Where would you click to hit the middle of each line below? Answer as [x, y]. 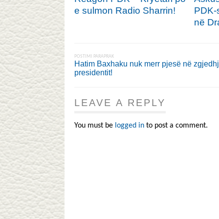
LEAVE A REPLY [120, 102]
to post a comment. [176, 125]
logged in [130, 125]
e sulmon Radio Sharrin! [125, 10]
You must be [95, 125]
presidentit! [93, 72]
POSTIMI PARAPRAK [94, 56]
